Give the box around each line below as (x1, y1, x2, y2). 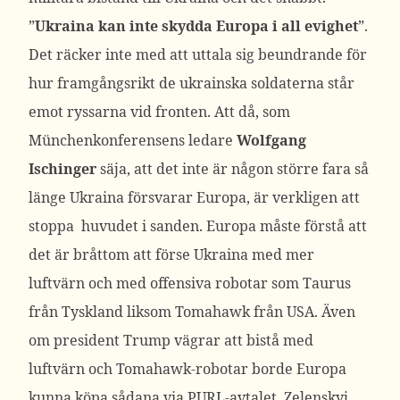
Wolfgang (237, 130, 306, 150)
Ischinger (29, 159, 96, 179)
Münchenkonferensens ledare (29, 130, 237, 150)
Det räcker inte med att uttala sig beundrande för (29, 45, 367, 64)
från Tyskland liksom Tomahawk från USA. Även (29, 302, 355, 321)
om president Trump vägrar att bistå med (29, 330, 313, 350)
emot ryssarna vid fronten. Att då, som (29, 102, 290, 121)
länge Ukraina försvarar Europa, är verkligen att (29, 187, 360, 207)
